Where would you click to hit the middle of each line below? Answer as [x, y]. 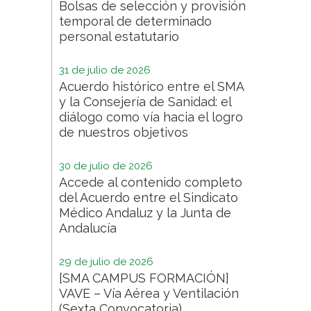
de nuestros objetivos [124, 133]
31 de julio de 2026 [105, 70]
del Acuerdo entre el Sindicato [149, 198]
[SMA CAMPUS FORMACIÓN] [144, 278]
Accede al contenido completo [151, 183]
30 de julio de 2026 [106, 166]
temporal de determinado [135, 22]
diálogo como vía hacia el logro [151, 117]
